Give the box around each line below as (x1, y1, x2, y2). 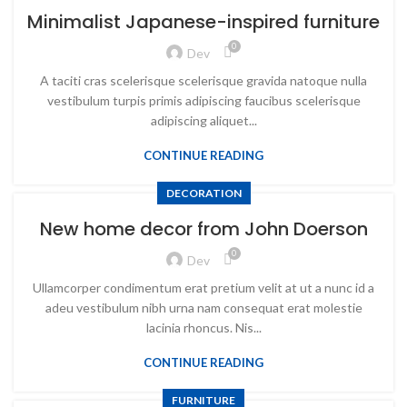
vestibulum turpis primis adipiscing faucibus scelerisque (46, 93, 361, 108)
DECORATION (165, 186, 242, 200)
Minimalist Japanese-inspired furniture (27, 9, 380, 35)
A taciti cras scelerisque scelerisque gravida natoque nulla (40, 73, 367, 88)
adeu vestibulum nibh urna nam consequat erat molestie (45, 300, 362, 315)
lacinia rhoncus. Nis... (145, 320, 262, 335)
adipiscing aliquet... (150, 113, 257, 128)
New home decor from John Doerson (39, 216, 368, 242)
